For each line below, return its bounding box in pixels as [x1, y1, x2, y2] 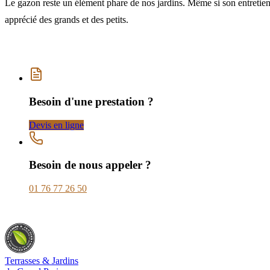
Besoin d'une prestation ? [29, 95, 154, 108]
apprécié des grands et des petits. [5, 14, 128, 25]
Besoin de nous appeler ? [29, 159, 151, 172]
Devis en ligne [29, 119, 84, 130]
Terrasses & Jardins [5, 256, 78, 266]
